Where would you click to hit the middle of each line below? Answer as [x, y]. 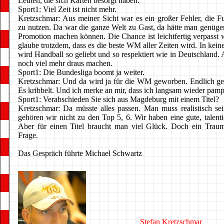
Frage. [28, 135]
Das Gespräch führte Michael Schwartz [80, 153]
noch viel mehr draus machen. [65, 63]
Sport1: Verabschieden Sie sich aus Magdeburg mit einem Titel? [118, 99]
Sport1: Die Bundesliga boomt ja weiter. [81, 72]
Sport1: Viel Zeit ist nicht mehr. [67, 9]
